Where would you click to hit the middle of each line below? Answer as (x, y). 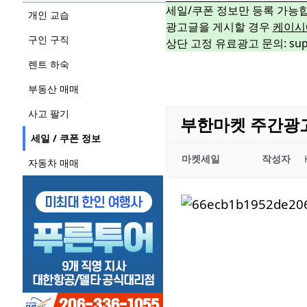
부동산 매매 (53, 89)
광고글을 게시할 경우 (219, 27)
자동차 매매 (53, 163)
